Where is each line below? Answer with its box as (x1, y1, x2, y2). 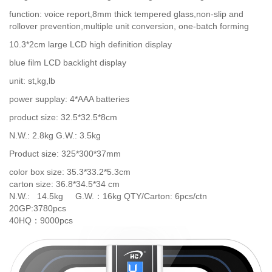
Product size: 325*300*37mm (9, 149, 121, 158)
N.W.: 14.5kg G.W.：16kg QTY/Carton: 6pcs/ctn (9, 191, 207, 201)
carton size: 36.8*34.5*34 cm (9, 179, 120, 189)
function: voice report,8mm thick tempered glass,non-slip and (9, 9, 243, 19)
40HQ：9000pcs (9, 216, 73, 225)
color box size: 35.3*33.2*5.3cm (9, 167, 131, 177)
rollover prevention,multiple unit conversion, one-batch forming (9, 21, 249, 31)
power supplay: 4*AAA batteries (9, 94, 129, 104)
